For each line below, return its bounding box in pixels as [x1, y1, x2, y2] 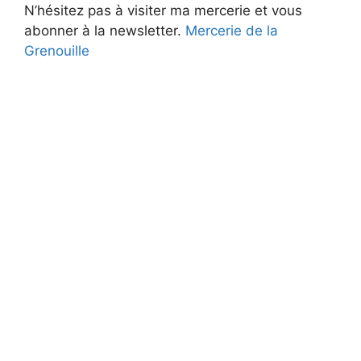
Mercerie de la [181, 22, 278, 39]
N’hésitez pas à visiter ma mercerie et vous [24, 2, 302, 19]
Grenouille [24, 42, 89, 59]
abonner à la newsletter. [24, 22, 181, 39]
